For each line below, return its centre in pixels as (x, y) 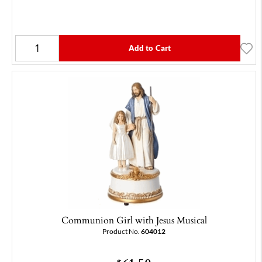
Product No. (122, 232)
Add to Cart (150, 48)
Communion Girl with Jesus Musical (134, 220)
